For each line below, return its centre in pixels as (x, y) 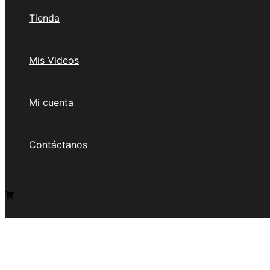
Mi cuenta (51, 102)
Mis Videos (54, 60)
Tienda (44, 18)
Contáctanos (58, 145)
